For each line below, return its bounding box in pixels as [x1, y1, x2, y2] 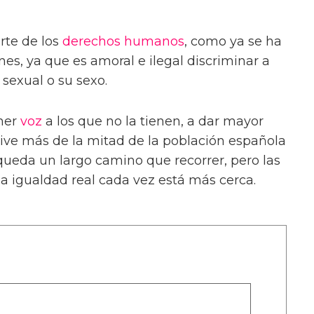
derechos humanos [62, 34, 184, 50]
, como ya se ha [184, 34, 282, 50]
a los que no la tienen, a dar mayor [42, 114, 264, 130]
